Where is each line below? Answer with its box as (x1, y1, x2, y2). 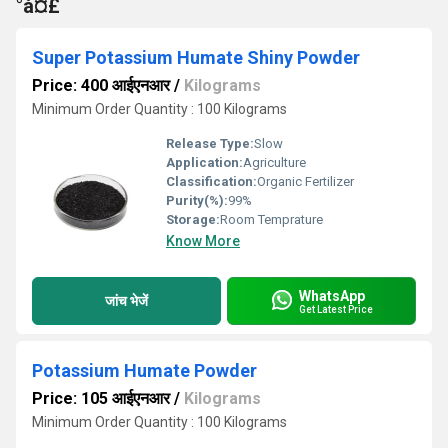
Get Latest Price (299, 303, 373, 315)
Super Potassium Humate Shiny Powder (32, 47, 360, 68)
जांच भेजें (105, 292, 148, 309)
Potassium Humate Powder (32, 360, 257, 381)
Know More (166, 233, 240, 249)
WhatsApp (299, 287, 365, 304)
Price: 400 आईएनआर (32, 76, 170, 95)
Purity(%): (166, 193, 228, 208)
